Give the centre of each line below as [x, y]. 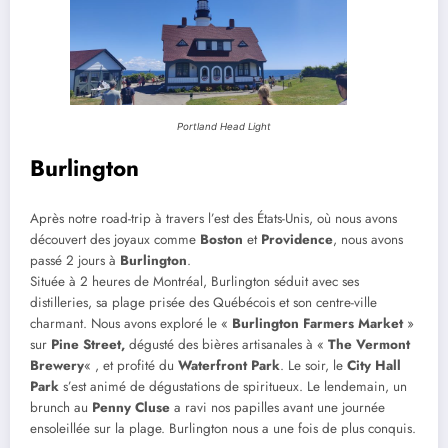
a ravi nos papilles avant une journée [277, 407]
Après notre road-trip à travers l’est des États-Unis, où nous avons [213, 218]
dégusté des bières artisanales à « [226, 344]
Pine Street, [88, 344]
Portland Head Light [224, 127]
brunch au [61, 407]
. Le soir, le [313, 365]
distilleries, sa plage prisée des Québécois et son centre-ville [203, 302]
